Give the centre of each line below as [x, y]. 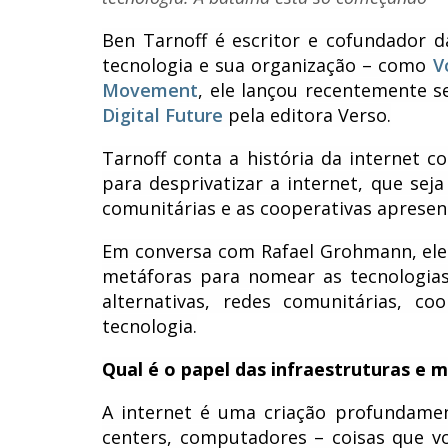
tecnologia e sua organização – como [267, 64]
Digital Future [162, 114]
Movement [150, 89]
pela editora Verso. [307, 114]
